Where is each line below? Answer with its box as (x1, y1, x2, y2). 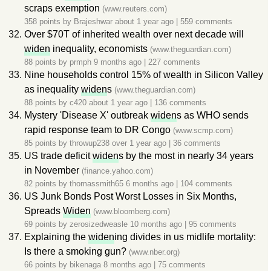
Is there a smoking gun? (24, 246, 126, 256)
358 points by (24, 17, 74, 26)
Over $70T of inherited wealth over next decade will (24, 29, 244, 39)
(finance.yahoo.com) (82, 166, 153, 175)
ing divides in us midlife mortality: (114, 232, 256, 242)
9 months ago (94, 57, 144, 67)
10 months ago (130, 220, 184, 229)
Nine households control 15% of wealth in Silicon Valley (24, 70, 263, 80)
